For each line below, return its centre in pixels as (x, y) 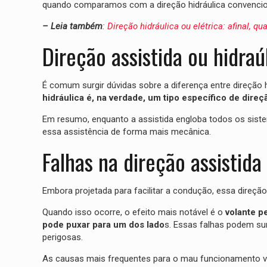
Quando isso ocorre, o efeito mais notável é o (132, 212)
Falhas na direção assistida (152, 162)
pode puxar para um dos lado (103, 225)
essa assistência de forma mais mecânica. (126, 132)
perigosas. (62, 237)
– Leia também (72, 27)
